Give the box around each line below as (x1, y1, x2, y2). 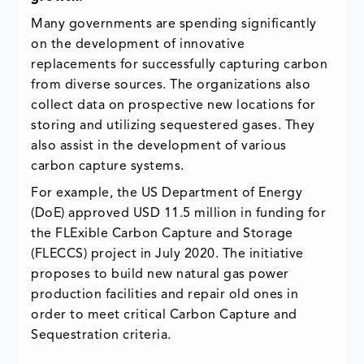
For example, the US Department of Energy (31, 187, 303, 201)
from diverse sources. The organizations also (31, 79, 311, 93)
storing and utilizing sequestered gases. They (31, 119, 315, 133)
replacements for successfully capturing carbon (31, 58, 328, 72)
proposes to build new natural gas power (31, 268, 289, 282)
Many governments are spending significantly (31, 18, 317, 32)
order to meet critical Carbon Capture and (31, 309, 297, 323)
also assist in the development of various (31, 140, 287, 154)
